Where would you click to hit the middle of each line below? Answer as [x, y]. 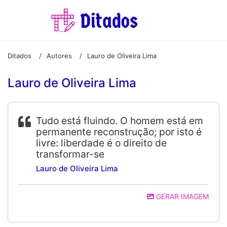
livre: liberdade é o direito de [101, 143]
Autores [59, 55]
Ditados [20, 55]
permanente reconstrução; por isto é [119, 132]
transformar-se [70, 154]
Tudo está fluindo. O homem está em [120, 121]
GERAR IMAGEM [181, 196]
